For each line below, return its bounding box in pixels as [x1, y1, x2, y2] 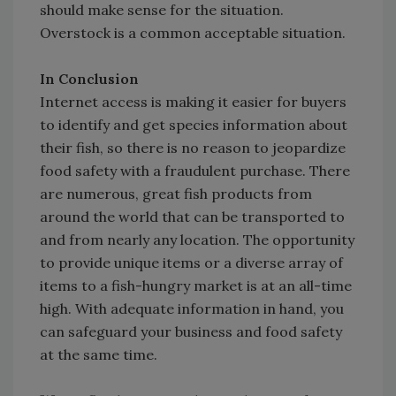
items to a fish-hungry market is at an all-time [40, 277, 352, 295]
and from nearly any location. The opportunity [40, 231, 354, 249]
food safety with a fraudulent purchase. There [40, 162, 350, 180]
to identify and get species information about [40, 116, 347, 134]
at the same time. [40, 346, 161, 364]
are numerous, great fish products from [40, 185, 312, 203]
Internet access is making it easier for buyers [40, 93, 346, 111]
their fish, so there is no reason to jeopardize [40, 139, 346, 157]
